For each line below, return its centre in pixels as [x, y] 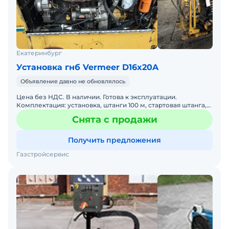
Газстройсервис [43, 154]
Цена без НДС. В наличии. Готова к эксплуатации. [97, 97]
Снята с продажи [114, 120]
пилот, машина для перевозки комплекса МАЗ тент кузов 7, [113, 113]
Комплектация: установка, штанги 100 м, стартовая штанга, [111, 105]
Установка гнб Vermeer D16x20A [87, 67]
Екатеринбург [39, 53]
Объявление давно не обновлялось [73, 82]
